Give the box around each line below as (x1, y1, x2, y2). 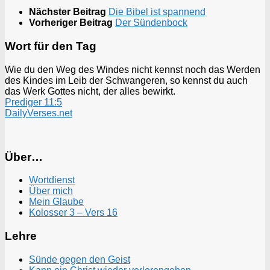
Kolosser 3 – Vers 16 (29, 207, 118, 218)
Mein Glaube (29, 196, 84, 207)
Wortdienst (29, 175, 75, 186)
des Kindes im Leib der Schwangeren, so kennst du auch (5, 75, 248, 86)
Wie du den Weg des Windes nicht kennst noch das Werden (5, 64, 260, 75)
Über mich (29, 186, 73, 196)
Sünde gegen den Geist (29, 254, 130, 265)
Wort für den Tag (5, 40, 96, 53)
